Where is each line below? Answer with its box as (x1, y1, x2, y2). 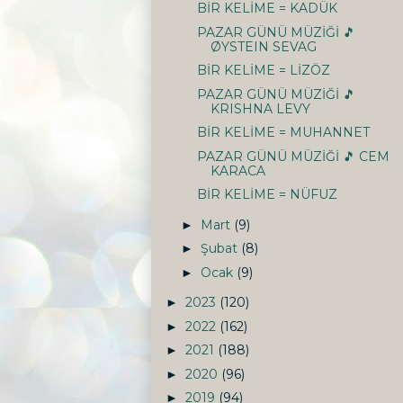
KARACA (210, 162, 265, 179)
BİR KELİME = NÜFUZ (196, 186, 337, 203)
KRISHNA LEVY (210, 100, 310, 117)
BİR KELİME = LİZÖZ (196, 62, 330, 79)
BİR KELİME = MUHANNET (196, 124, 370, 141)
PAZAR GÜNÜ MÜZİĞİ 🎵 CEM (196, 148, 390, 165)
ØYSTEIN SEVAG (210, 38, 317, 55)
